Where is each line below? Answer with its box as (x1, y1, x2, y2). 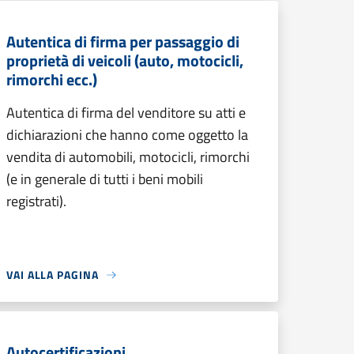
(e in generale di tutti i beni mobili (6, 168, 203, 190)
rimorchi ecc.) (6, 67, 97, 92)
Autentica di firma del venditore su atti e (6, 102, 246, 123)
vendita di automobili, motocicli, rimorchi (6, 146, 250, 168)
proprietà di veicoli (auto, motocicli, (6, 48, 243, 73)
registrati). (6, 190, 66, 212)
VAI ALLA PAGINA (6, 266, 99, 283)
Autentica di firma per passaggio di (6, 29, 239, 54)
